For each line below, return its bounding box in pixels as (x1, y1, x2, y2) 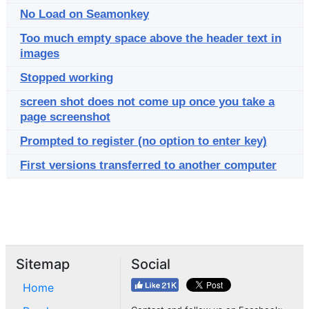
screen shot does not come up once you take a (20, 95, 275, 108)
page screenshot (20, 110, 110, 123)
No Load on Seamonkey (20, 8, 149, 21)
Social (131, 256, 170, 272)
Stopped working (20, 71, 113, 84)
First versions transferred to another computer (20, 159, 277, 172)
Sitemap (16, 256, 70, 272)
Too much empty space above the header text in (20, 32, 281, 45)
